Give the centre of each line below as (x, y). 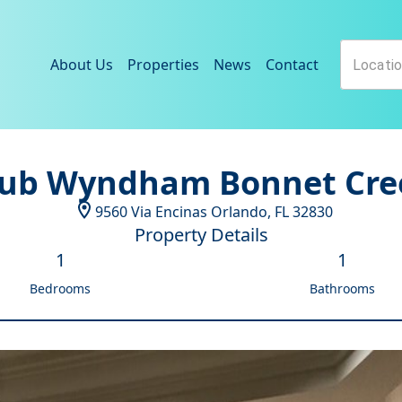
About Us (82, 65)
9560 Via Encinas (151, 212)
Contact (292, 65)
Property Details (201, 235)
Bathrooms (342, 288)
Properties (163, 65)
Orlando (239, 212)
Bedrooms (60, 288)
